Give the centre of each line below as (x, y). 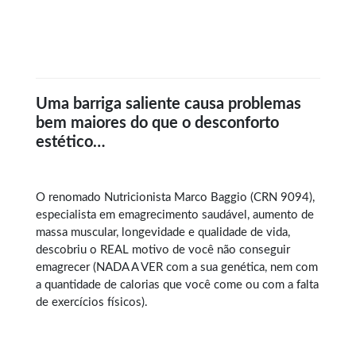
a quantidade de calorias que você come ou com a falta (177, 284)
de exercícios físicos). (92, 302)
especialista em (77, 215)
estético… (70, 142)
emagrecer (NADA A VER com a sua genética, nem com (177, 267)
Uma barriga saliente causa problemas (168, 104)
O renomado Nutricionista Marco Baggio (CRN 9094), (175, 197)
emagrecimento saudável (183, 215)
